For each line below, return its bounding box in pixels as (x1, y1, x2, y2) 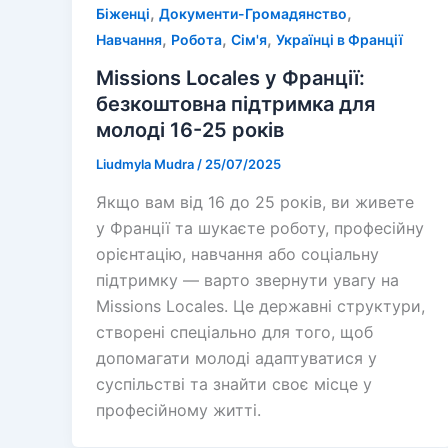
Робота (171, 31, 222, 49)
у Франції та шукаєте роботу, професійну (96, 217, 424, 238)
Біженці (96, 5, 150, 23)
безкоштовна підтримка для (96, 92, 375, 117)
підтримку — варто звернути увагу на (96, 269, 399, 290)
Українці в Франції (276, 31, 403, 49)
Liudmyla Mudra (96, 156, 197, 173)
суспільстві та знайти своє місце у (96, 373, 372, 394)
